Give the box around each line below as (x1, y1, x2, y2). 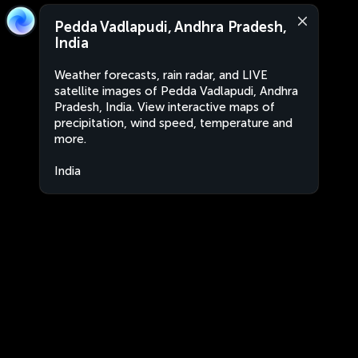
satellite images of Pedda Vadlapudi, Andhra (54, 84, 298, 98)
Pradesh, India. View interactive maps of (54, 100, 275, 114)
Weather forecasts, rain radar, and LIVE (54, 68, 268, 82)
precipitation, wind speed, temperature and (54, 116, 292, 130)
